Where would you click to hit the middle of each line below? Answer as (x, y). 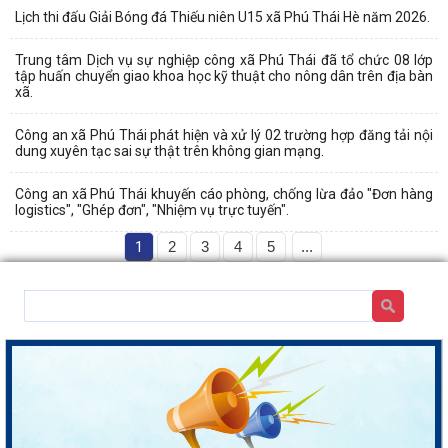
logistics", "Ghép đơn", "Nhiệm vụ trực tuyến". (152, 209)
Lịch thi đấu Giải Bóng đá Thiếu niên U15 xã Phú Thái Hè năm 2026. (222, 16)
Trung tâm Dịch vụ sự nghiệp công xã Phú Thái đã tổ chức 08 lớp (224, 59)
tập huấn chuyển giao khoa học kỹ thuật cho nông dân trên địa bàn (224, 75)
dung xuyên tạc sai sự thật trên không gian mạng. (169, 150)
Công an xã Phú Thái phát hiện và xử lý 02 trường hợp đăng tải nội (224, 134)
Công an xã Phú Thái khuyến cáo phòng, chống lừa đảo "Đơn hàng (224, 193)
